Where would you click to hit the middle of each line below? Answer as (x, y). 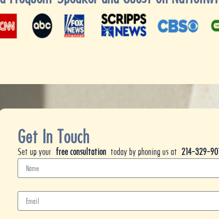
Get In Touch (53, 137)
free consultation (83, 152)
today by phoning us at (146, 152)
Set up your (37, 152)
